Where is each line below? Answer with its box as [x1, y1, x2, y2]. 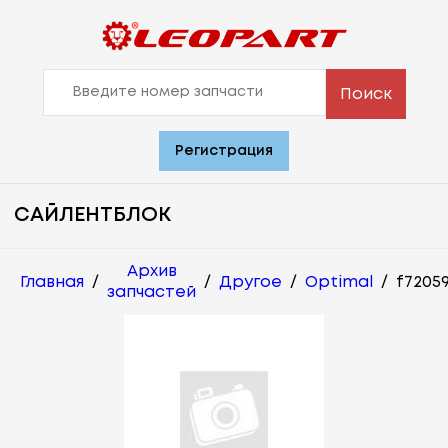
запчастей [107, 285, 196, 301]
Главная [20, 274, 84, 290]
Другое [219, 274, 282, 290]
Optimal [305, 274, 373, 290]
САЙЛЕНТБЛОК [14, 206, 171, 226]
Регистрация [175, 145, 273, 158]
